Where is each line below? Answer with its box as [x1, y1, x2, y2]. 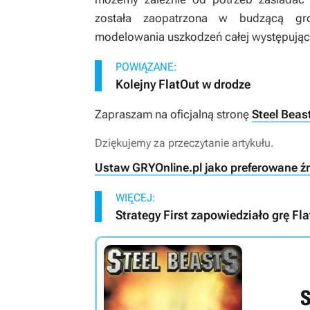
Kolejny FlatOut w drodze [116, 77, 250, 91]
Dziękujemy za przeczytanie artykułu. [95, 136, 274, 149]
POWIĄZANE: [116, 60, 177, 73]
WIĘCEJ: [116, 191, 156, 204]
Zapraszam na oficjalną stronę [95, 107, 252, 121]
